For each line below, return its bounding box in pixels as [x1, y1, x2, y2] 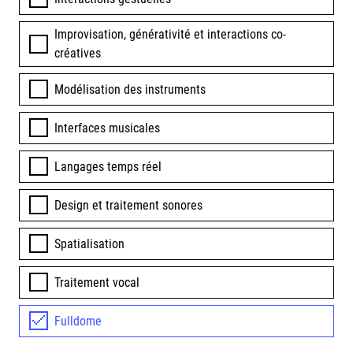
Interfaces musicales [54, 120, 160, 136]
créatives [54, 46, 101, 61]
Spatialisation [54, 236, 124, 251]
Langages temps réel [54, 158, 162, 174]
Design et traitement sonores [54, 197, 203, 213]
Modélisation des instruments [54, 81, 206, 97]
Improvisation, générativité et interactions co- [54, 27, 286, 42]
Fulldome [54, 313, 102, 329]
